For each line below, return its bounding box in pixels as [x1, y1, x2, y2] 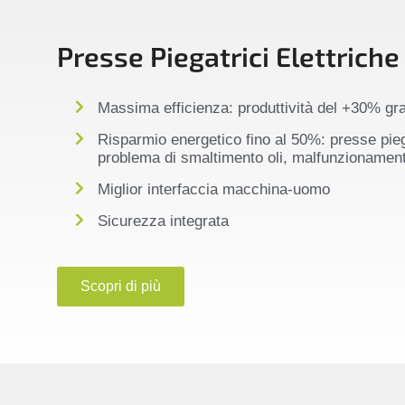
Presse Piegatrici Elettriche [56, 39, 400, 72]
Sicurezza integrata [97, 212, 229, 230]
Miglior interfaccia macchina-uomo [97, 180, 330, 198]
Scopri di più [80, 278, 161, 294]
